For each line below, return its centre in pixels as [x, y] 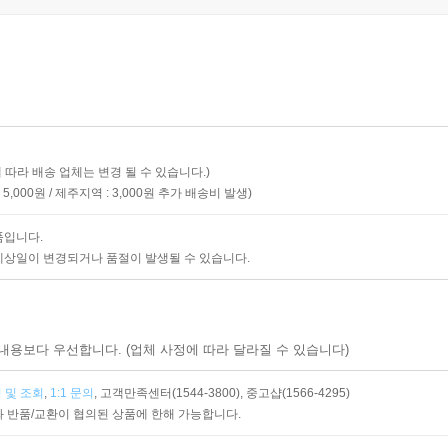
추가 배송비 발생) [203, 193]
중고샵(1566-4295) [298, 393]
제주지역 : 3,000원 [105, 193]
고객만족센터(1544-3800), [171, 393]
